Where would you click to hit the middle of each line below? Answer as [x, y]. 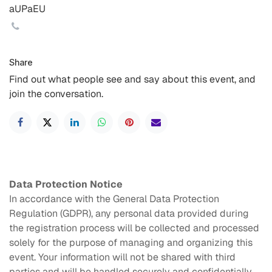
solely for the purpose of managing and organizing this [131, 242]
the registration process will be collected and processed [134, 228]
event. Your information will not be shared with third [122, 257]
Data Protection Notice [66, 184]
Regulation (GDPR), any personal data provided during [129, 213]
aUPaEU [27, 9]
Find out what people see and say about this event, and [132, 79]
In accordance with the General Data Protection [114, 199]
